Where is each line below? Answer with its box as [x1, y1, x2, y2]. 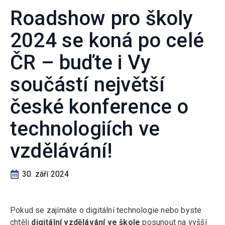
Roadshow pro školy [10, 7, 193, 30]
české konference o [10, 95, 189, 119]
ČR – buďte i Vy [10, 51, 151, 74]
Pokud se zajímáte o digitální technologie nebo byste [10, 205, 202, 215]
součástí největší [10, 73, 165, 96]
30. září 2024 [22, 169, 69, 179]
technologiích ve [10, 117, 160, 141]
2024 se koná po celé [10, 29, 204, 52]
